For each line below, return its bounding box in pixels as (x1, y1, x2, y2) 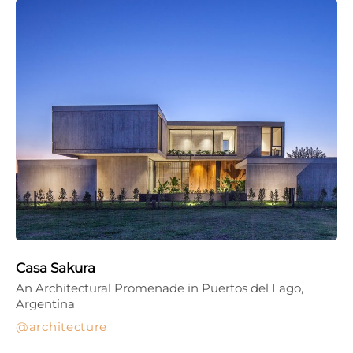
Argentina (16, 295, 75, 311)
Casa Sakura (16, 259, 95, 276)
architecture (28, 318, 108, 334)
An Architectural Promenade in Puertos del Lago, (16, 280, 303, 295)
